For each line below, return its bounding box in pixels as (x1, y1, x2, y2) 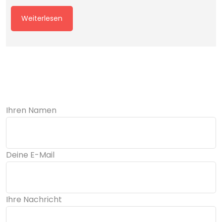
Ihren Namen (6, 103, 56, 114)
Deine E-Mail (6, 147, 55, 159)
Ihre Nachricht (6, 192, 62, 204)
